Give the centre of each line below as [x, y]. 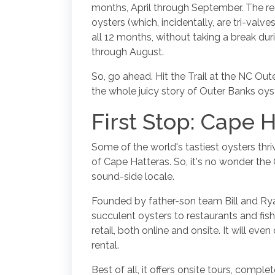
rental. [105, 245]
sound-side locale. [133, 176]
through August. [128, 52]
